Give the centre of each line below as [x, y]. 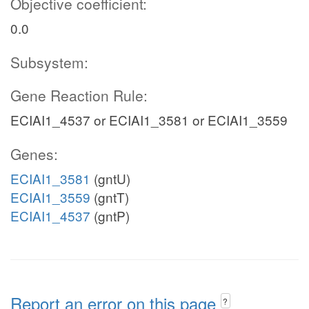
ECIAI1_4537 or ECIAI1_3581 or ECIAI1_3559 [149, 120]
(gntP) [110, 216]
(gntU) [110, 178]
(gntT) [110, 197]
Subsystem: [49, 62]
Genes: [34, 154]
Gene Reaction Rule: [79, 95]
